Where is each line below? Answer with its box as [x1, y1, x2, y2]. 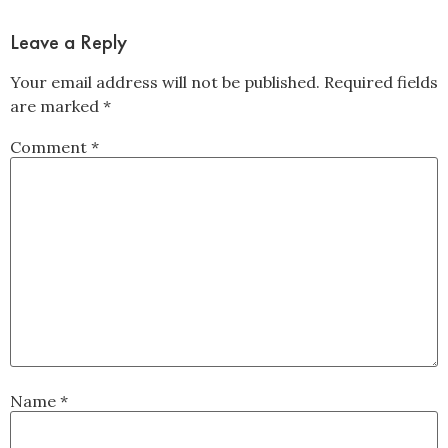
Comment [10, 136, 91, 157]
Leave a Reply [10, 28, 127, 56]
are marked [10, 96, 103, 117]
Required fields [324, 72, 438, 93]
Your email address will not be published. [10, 72, 320, 93]
